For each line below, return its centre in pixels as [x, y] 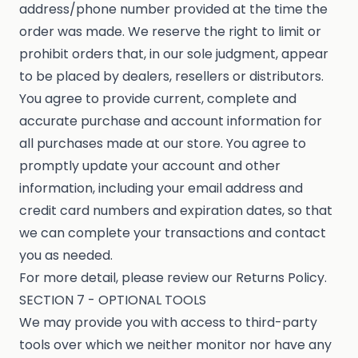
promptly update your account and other [150, 166]
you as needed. [66, 256]
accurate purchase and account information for [171, 121]
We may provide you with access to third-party [168, 323]
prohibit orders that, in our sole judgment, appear [174, 54]
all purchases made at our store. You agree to [163, 144]
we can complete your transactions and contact [173, 233]
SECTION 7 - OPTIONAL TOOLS [113, 300]
